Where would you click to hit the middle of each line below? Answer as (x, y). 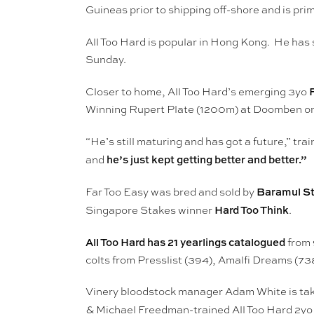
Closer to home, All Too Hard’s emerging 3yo (197, 92)
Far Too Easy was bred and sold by (171, 192)
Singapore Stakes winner (150, 211)
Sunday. (106, 60)
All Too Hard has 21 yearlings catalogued (185, 243)
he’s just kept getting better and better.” (207, 160)
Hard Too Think (252, 210)
